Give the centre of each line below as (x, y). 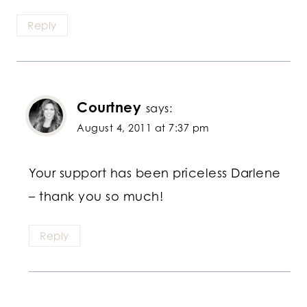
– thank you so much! (96, 196)
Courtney (109, 108)
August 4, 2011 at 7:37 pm (143, 128)
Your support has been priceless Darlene (155, 172)
